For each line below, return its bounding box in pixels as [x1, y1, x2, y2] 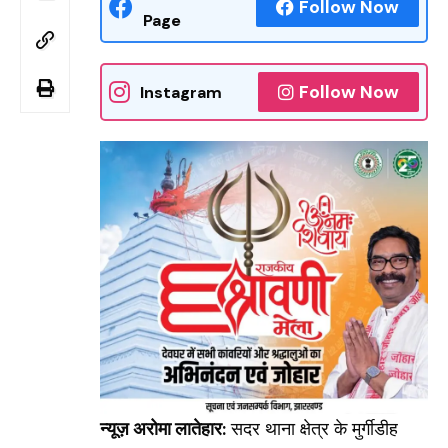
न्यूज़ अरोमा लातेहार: [100, 417, 226, 442]
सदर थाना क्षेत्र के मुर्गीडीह [226, 417, 398, 442]
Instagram [140, 81, 222, 103]
